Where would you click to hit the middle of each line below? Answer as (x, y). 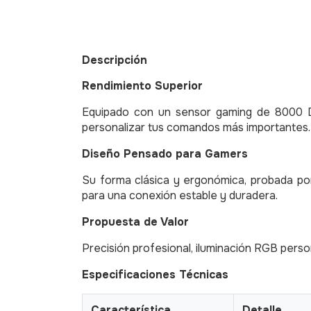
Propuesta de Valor (135, 221)
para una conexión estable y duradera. (180, 195)
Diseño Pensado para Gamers (165, 153)
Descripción (115, 60)
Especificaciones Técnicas (155, 274)
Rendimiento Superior (142, 85)
